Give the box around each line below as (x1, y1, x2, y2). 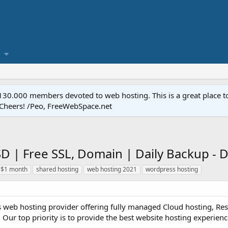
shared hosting (36, 165, 78, 174)
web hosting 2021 (87, 165, 137, 174)
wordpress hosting (146, 165, 198, 174)
